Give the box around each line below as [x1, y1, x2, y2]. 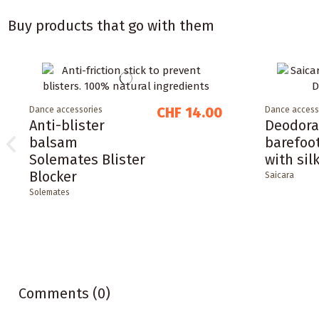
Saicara [264, 169, 294, 180]
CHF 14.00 [156, 103, 222, 121]
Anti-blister [29, 116, 105, 134]
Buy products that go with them [8, 16, 215, 34]
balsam [29, 133, 78, 151]
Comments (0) [19, 284, 111, 302]
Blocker [29, 167, 78, 185]
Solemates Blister [29, 150, 146, 168]
